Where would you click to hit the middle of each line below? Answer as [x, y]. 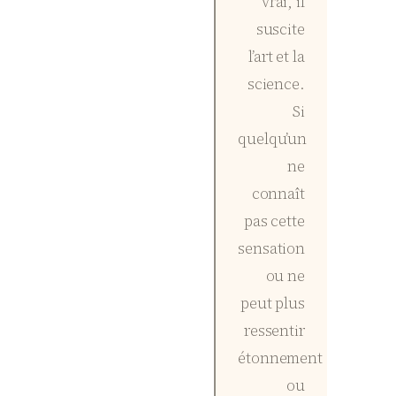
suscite [280, 29]
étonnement [281, 358]
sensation [272, 248]
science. [276, 84]
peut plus [272, 303]
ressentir [274, 330]
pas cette [274, 221]
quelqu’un [273, 138]
